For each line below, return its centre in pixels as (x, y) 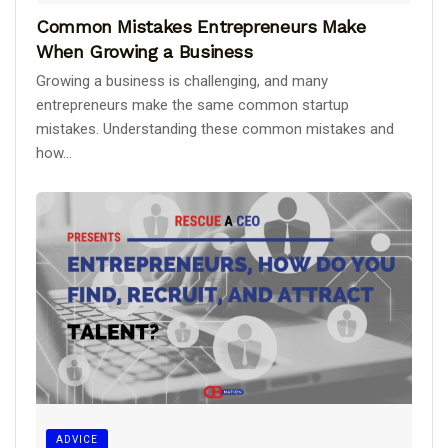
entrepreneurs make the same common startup (192, 104)
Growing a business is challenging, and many (182, 80)
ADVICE (77, 439)
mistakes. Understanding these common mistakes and (215, 128)
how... (54, 152)
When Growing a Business (144, 51)
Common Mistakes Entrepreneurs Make (201, 26)
